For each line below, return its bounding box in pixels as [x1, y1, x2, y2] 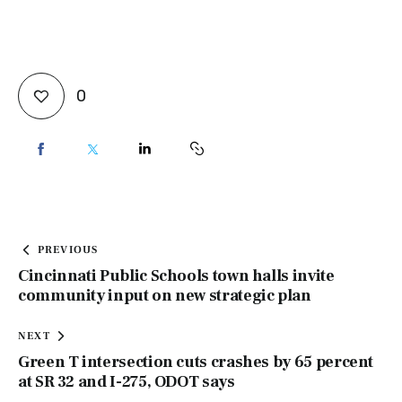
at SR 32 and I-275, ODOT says [18, 371, 235, 392]
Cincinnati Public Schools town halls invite [18, 265, 335, 286]
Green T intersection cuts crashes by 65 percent [18, 351, 374, 372]
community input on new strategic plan [18, 284, 311, 306]
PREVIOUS [37, 242, 99, 257]
